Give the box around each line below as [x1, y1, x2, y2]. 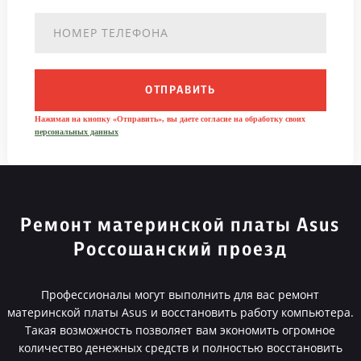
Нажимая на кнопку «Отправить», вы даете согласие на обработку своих [34, 114, 305, 123]
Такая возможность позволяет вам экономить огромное [25, 322, 336, 338]
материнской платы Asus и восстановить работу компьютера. [6, 305, 354, 320]
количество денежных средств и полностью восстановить [18, 340, 342, 355]
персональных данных [34, 127, 118, 136]
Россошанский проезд [73, 240, 288, 259]
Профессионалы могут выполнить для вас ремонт [41, 287, 320, 302]
